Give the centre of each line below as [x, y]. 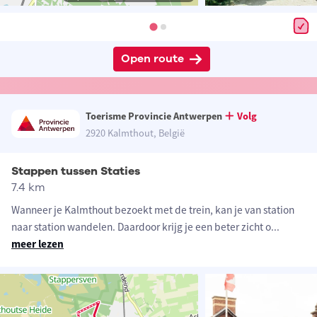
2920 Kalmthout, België [135, 133]
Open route [152, 59]
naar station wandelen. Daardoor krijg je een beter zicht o [141, 227]
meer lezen [38, 244]
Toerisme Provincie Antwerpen [154, 116]
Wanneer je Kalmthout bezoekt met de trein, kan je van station [153, 210]
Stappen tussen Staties [76, 172]
